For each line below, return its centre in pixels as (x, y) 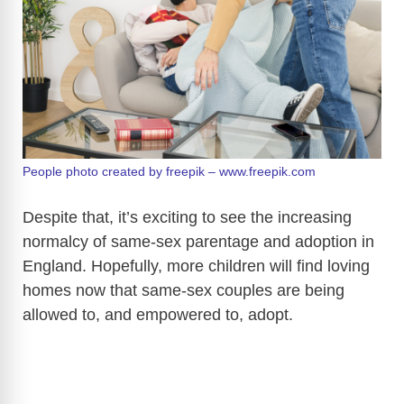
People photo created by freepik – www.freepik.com (169, 172)
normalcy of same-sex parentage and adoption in (198, 242)
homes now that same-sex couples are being (184, 291)
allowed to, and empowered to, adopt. (158, 315)
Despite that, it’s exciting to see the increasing (187, 218)
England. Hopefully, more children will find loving (196, 266)
